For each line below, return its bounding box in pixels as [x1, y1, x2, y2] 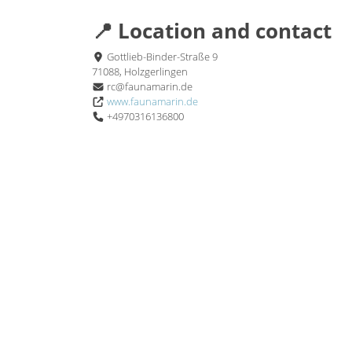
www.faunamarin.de [107, 93, 199, 108]
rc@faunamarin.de [107, 79, 193, 93]
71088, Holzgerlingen [92, 64, 188, 79]
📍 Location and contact [92, 16, 332, 45]
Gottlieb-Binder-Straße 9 [104, 49, 218, 64]
